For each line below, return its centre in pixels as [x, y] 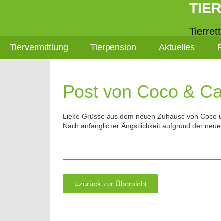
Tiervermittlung [39, 47]
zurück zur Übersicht [113, 184]
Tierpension [113, 47]
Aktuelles [177, 47]
